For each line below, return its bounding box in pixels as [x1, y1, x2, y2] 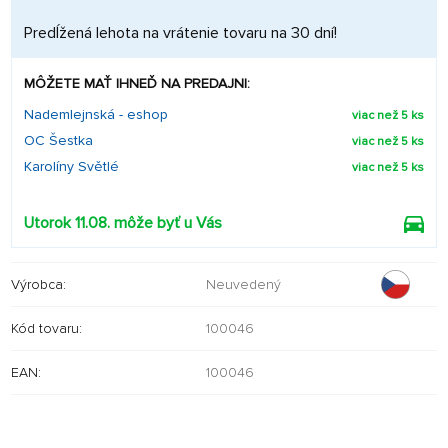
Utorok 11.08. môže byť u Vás [24, 213, 222, 233]
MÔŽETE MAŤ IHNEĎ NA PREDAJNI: [24, 75, 250, 92]
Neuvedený [206, 275, 281, 293]
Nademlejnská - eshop [24, 106, 168, 123]
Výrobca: [11, 275, 66, 293]
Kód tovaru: [11, 319, 82, 337]
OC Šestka [24, 132, 93, 149]
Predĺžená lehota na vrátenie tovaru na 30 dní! [24, 23, 337, 43]
